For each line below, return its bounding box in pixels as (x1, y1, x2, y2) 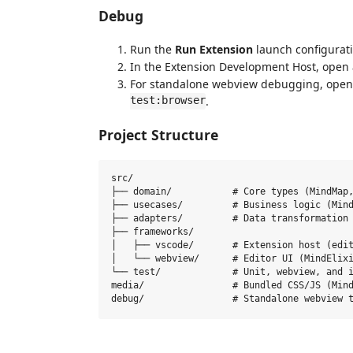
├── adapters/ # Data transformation (111, 213, 348, 225)
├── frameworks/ (111, 226, 194, 238)
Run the (130, 41, 175, 57)
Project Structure (98, 125, 218, 144)
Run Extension (175, 41, 253, 57)
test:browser (130, 93, 206, 109)
